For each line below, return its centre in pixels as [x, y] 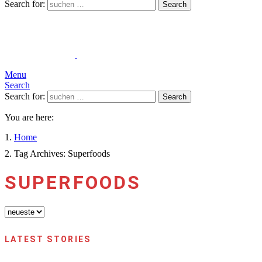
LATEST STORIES [48, 239]
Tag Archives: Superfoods [62, 154]
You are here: [29, 117]
